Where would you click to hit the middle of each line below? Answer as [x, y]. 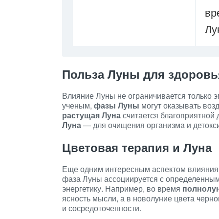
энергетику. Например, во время [122, 188]
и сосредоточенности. [102, 208]
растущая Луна [91, 115]
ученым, [78, 105]
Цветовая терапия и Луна [137, 147]
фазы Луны [117, 105]
